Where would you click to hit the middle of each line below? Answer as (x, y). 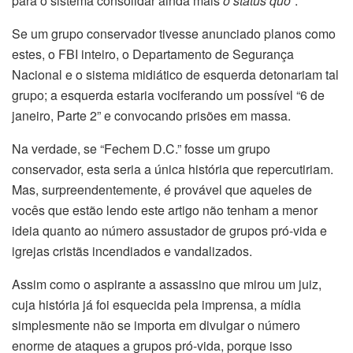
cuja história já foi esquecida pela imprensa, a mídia (156, 305)
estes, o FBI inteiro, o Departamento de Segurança (153, 54)
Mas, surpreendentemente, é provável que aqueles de (162, 190)
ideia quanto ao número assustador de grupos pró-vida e (169, 231)
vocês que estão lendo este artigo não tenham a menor (165, 210)
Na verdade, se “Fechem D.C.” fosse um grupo (141, 149)
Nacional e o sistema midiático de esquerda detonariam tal (175, 75)
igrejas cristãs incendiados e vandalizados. (132, 251)
